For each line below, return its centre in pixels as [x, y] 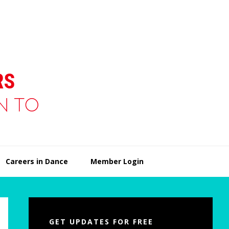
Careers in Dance [37, 161]
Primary [58, 206]
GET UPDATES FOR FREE [101, 222]
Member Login [117, 161]
